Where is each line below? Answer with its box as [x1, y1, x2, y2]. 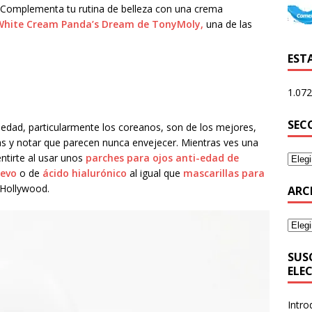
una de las [203, 17, 252, 31]
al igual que [127, 166, 183, 180]
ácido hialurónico [42, 166, 127, 180]
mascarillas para [183, 166, 265, 180]
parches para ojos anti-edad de [86, 151, 239, 165]
